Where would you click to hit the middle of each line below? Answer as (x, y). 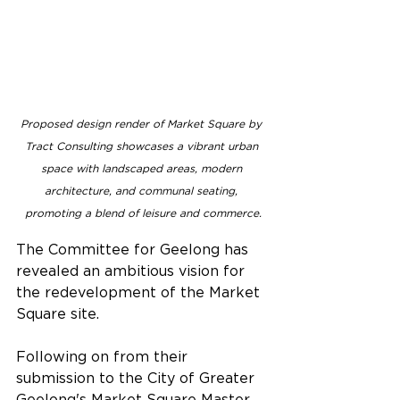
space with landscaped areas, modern (143, 168)
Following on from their (104, 356)
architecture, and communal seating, (143, 190)
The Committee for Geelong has (134, 249)
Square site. (58, 313)
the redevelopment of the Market (140, 292)
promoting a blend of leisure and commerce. (143, 212)
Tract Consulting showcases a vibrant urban (143, 146)
